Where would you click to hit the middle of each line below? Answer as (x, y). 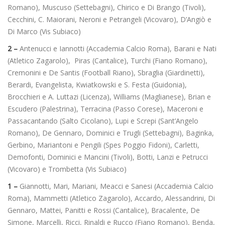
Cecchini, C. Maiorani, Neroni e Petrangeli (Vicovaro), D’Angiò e (109, 19)
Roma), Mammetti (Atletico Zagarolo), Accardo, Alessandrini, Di (111, 198)
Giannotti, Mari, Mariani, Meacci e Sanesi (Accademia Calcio (116, 186)
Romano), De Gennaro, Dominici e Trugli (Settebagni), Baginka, (111, 133)
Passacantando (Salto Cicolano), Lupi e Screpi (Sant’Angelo (103, 121)
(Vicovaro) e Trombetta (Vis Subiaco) (67, 169)
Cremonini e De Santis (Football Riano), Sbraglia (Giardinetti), (106, 72)
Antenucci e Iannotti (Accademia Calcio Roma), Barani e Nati (117, 48)
